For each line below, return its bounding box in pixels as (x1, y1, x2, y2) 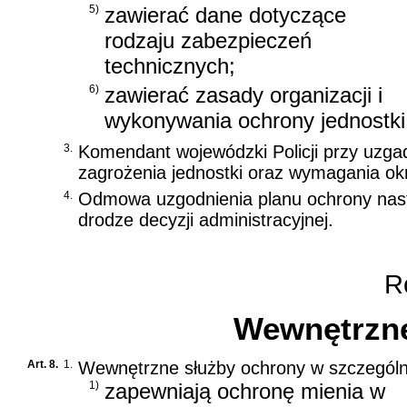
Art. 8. (27, 358, 58, 372)
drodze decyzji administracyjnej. (78, 210, 333, 231)
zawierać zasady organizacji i (104, 82, 382, 107)
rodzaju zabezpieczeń (104, 27, 312, 53)
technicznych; (104, 53, 235, 78)
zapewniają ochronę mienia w (104, 379, 385, 404)
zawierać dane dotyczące (104, 2, 346, 27)
